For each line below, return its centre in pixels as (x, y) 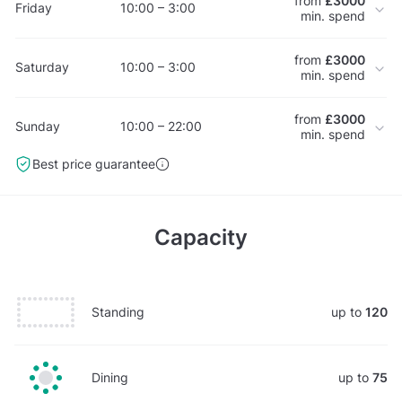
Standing (118, 311)
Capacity (201, 237)
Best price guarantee (94, 163)
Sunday (38, 127)
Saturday (42, 67)
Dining (110, 377)
